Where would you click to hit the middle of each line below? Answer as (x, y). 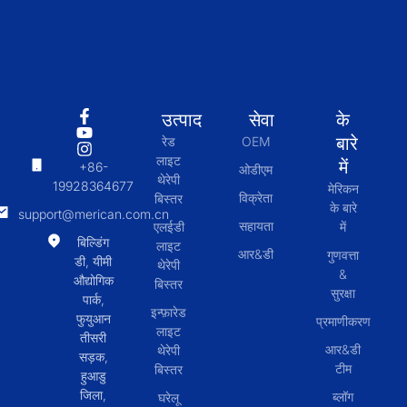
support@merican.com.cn (93, 214)
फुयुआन (93, 319)
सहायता (256, 226)
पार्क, (93, 300)
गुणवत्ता (343, 255)
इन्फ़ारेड (169, 313)
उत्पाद (181, 120)
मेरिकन (343, 189)
